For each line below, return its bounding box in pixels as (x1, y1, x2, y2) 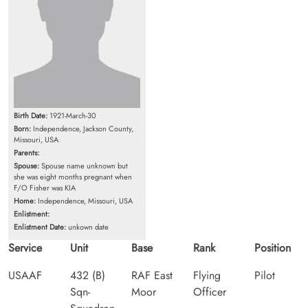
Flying (192, 267, 221, 283)
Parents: (14, 146, 39, 158)
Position (254, 239, 291, 256)
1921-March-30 (47, 109, 96, 121)
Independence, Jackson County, (31, 122, 133, 134)
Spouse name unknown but (39, 159, 128, 171)
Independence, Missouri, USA (36, 195, 133, 206)
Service (8, 239, 42, 256)
